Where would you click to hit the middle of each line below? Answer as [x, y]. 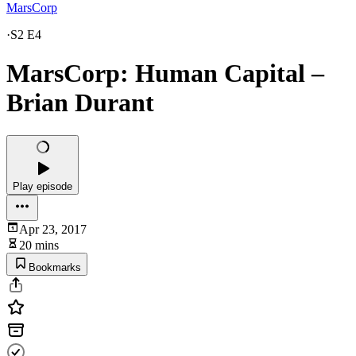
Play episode [43, 186]
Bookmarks [55, 267]
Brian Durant [80, 103]
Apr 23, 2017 [53, 229]
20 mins [39, 245]
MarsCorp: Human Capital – [165, 74]
